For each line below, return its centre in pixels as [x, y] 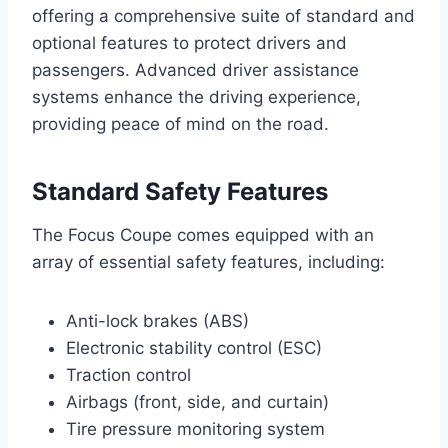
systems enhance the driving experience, [196, 97]
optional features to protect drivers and [189, 43]
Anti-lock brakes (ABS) [157, 321]
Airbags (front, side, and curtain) [197, 402]
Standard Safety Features [180, 192]
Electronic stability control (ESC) [194, 348]
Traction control [128, 375]
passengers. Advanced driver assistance [195, 70]
